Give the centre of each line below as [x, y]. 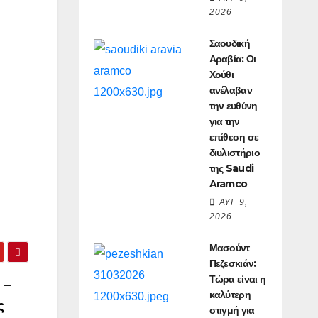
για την [224, 121]
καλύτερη [230, 294]
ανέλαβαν [230, 90]
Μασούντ [229, 247]
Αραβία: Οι [232, 59]
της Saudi [231, 168]
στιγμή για [232, 310]
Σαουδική [229, 43]
